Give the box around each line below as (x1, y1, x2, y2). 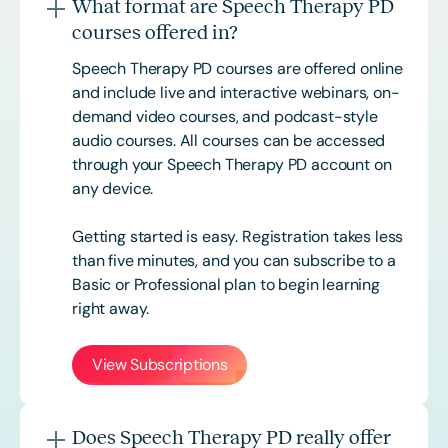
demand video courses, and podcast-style (72, 105, 378, 127)
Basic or (72, 273, 134, 295)
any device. (72, 177, 164, 199)
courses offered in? (72, 20, 238, 43)
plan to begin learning (220, 273, 380, 295)
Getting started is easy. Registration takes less (72, 225, 404, 247)
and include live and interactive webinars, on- (72, 81, 400, 103)
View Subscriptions (92, 353, 228, 375)
